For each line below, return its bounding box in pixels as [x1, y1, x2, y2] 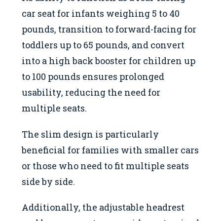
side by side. [22, 175, 75, 187]
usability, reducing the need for [22, 86, 160, 99]
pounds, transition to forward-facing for [22, 23, 196, 36]
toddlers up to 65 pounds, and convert [22, 39, 184, 51]
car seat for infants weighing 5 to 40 [22, 7, 180, 20]
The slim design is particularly [22, 128, 159, 140]
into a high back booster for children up [22, 55, 195, 67]
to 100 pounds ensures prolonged [22, 71, 164, 83]
